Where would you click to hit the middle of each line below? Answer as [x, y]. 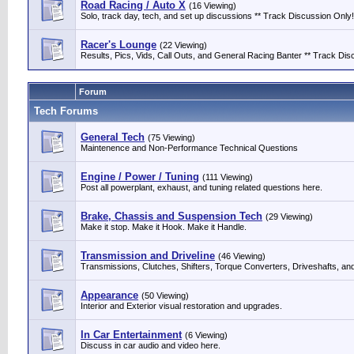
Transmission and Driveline [148, 256]
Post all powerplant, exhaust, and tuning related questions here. [201, 187]
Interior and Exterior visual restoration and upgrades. [181, 306]
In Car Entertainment [131, 335]
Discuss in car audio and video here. [151, 345]
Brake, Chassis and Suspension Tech [171, 216]
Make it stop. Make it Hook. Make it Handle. [164, 227]
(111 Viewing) [228, 177]
